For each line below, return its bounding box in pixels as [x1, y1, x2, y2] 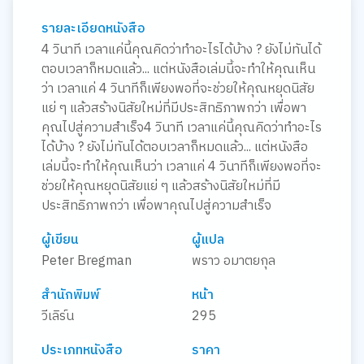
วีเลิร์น [41, 305, 74, 328]
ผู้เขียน [41, 229, 79, 252]
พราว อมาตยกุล [192, 250, 275, 273]
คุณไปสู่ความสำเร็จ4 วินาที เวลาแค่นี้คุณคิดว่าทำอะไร [41, 117, 322, 140]
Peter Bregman [41, 250, 132, 273]
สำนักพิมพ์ [41, 284, 100, 307]
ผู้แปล [192, 229, 224, 252]
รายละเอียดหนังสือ [41, 18, 145, 41]
